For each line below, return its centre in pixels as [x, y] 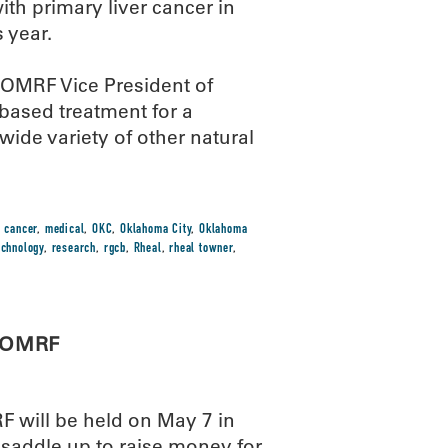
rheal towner [201, 249]
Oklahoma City [155, 230]
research [74, 249]
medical [64, 230]
